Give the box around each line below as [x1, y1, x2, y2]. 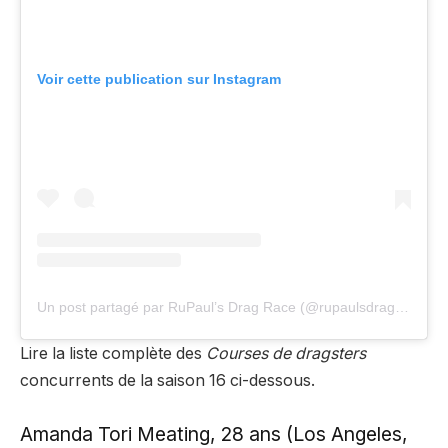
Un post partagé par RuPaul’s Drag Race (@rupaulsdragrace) [395, 299, 409, 316]
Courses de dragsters [206, 344, 366, 364]
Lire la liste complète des [20, 344, 206, 364]
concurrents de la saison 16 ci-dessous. [20, 371, 315, 391]
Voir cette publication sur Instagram [37, 71, 281, 88]
